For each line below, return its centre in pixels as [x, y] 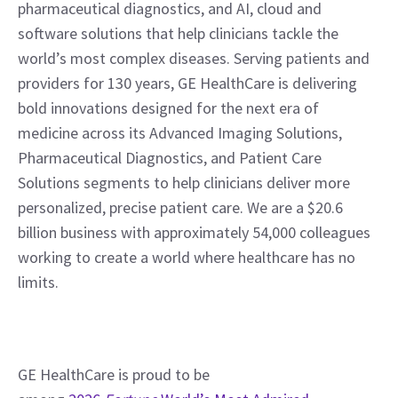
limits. [38, 282]
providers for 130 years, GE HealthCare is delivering [187, 83]
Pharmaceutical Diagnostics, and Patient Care [170, 158]
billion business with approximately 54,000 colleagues [194, 232]
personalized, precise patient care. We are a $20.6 [180, 207]
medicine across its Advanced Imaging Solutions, [180, 133]
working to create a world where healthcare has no [187, 257]
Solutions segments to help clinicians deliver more [184, 183]
